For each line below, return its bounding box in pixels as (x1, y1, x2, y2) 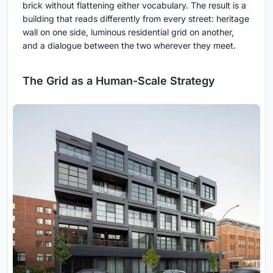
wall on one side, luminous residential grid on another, (23, 26, 234, 37)
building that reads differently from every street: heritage (23, 13, 249, 24)
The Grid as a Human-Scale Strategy (23, 74, 215, 87)
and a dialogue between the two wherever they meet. (23, 40, 236, 51)
